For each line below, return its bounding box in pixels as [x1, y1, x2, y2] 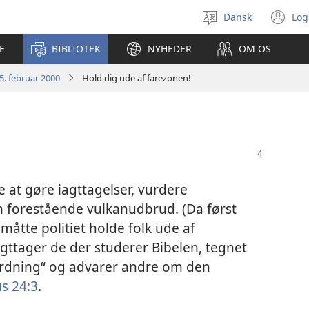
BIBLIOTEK [52, 42, 101, 55]
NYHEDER [148, 42, 192, 55]
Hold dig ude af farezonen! [82, 71, 191, 84]
